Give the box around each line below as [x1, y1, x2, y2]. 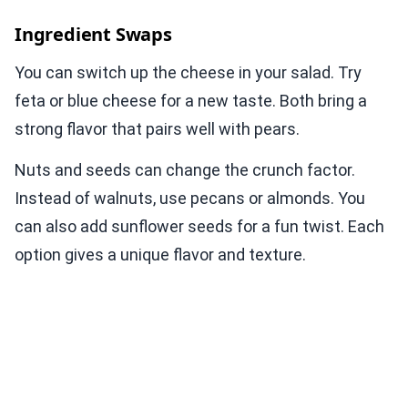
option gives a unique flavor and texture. [15, 245, 306, 265]
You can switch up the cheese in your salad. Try [15, 63, 362, 83]
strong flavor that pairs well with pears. [15, 119, 300, 139]
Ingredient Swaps [15, 22, 172, 47]
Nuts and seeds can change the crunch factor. [15, 160, 355, 180]
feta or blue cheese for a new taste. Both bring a [15, 91, 367, 111]
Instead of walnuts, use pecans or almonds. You [15, 189, 365, 209]
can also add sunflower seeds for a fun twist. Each [15, 217, 384, 237]
